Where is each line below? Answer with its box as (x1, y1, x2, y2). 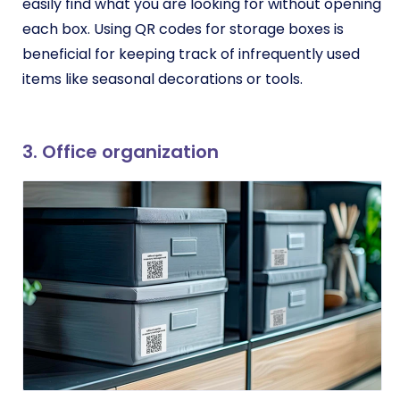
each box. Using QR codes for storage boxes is (22, 18, 344, 39)
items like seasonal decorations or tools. (22, 68, 306, 89)
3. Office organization (22, 138, 219, 164)
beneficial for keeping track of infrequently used (22, 43, 360, 64)
